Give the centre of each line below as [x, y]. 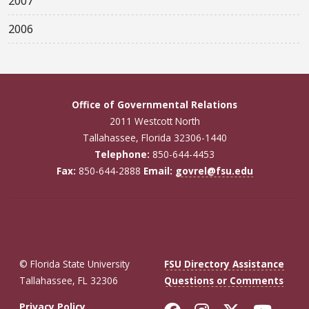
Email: [158, 170]
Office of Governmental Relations [154, 104]
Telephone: [122, 154]
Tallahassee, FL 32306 [69, 281]
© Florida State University [74, 264]
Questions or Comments [224, 281]
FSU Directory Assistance [224, 264]
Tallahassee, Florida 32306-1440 [154, 137]
